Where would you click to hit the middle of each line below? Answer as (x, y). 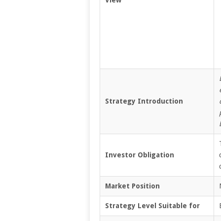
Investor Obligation (140, 155)
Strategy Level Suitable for (152, 205)
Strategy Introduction (144, 101)
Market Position (132, 186)
